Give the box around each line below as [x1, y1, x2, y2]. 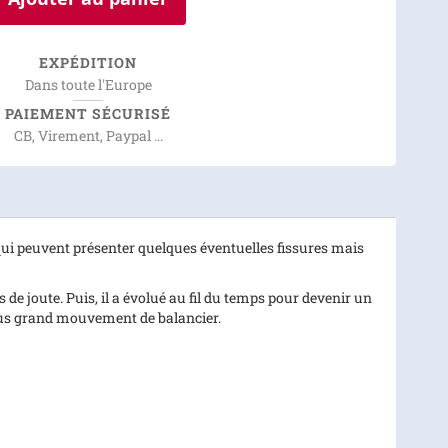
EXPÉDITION [39, 53, 137, 72]
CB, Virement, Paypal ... [13, 126, 163, 145]
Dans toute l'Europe [24, 75, 152, 94]
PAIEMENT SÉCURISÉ [5, 104, 171, 123]
